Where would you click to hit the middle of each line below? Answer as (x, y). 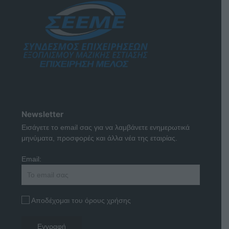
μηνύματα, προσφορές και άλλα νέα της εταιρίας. (99, 138)
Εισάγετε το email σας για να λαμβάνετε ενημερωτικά (106, 127)
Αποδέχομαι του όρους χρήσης (81, 200)
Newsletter (42, 114)
